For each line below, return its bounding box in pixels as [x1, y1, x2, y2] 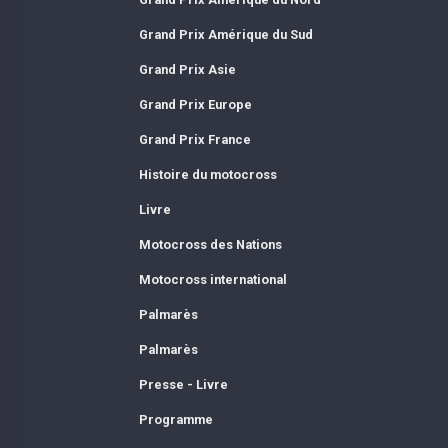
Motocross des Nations [138, 236, 282, 252]
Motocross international [138, 271, 287, 287]
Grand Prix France [138, 131, 251, 147]
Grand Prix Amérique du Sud [138, 26, 313, 42]
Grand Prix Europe [138, 96, 252, 112]
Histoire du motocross [138, 166, 277, 182]
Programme [138, 411, 213, 427]
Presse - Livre [138, 376, 228, 392]
